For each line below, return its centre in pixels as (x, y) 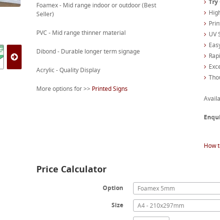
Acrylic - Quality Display (68, 70)
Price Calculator (71, 169)
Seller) (45, 14)
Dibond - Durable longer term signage (88, 51)
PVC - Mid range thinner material (81, 33)
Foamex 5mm (156, 188)
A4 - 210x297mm (161, 206)
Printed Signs (110, 89)
